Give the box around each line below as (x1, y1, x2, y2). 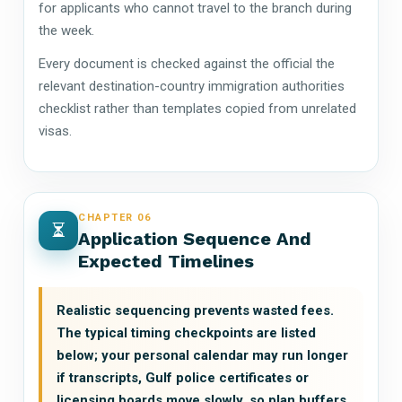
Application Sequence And (78, 227, 311, 249)
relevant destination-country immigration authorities (39, 77, 345, 94)
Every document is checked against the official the (39, 55, 335, 72)
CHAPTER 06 (78, 211, 152, 223)
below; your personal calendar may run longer (57, 346, 348, 363)
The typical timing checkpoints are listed (57, 324, 316, 341)
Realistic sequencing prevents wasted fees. (57, 301, 334, 319)
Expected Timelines (78, 249, 254, 272)
